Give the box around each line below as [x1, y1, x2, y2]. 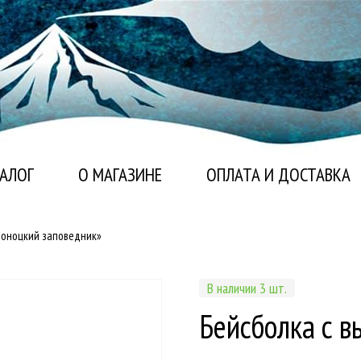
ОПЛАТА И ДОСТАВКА [205, 163, 351, 186]
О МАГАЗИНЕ [77, 163, 162, 186]
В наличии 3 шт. [207, 279, 288, 297]
